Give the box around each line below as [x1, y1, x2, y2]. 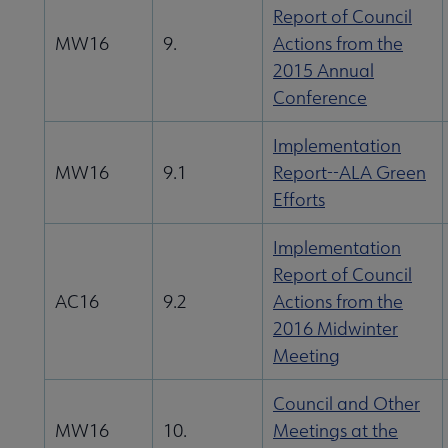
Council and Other [273, 392, 420, 416]
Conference [273, 86, 367, 110]
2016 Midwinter [273, 317, 398, 341]
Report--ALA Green [273, 161, 426, 185]
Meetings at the [273, 419, 398, 443]
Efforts [273, 188, 325, 212]
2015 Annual [273, 59, 374, 83]
